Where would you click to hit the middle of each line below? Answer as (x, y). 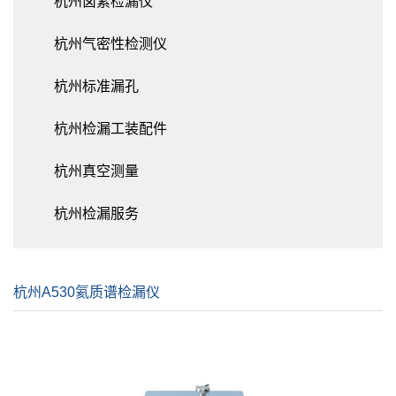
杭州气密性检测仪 (110, 44)
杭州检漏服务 (96, 214)
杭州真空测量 (96, 171)
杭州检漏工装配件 (110, 129)
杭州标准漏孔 (96, 87)
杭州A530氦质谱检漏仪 (87, 293)
